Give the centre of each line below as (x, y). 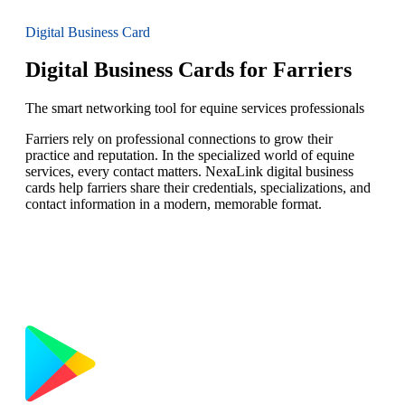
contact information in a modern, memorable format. (174, 204)
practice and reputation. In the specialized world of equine (190, 155)
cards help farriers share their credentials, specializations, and (198, 188)
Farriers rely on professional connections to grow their (179, 139)
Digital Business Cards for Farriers (188, 70)
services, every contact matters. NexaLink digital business (189, 172)
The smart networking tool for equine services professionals (195, 108)
